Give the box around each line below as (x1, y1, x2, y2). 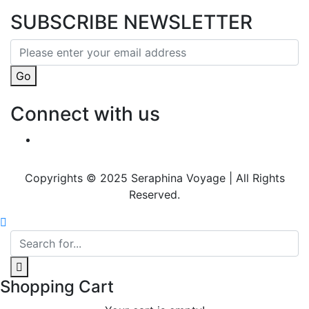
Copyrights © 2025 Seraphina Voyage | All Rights (24, 171, 285, 185)
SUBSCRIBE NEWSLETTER (10, 10, 252, 34)
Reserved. (129, 188, 180, 201)
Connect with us (10, 102, 160, 126)
